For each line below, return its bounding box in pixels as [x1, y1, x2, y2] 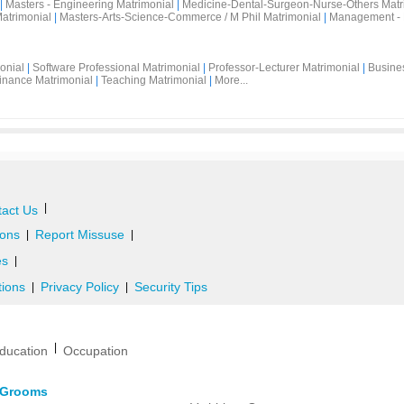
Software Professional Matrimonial [32, 61, 200, 74]
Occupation [63, 344, 128, 358]
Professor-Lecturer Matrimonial [208, 61, 360, 74]
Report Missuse [35, 227, 124, 242]
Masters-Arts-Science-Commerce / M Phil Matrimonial [60, 11, 321, 23]
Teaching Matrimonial [101, 74, 207, 87]
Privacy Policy [41, 280, 119, 294]
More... [215, 74, 248, 87]
